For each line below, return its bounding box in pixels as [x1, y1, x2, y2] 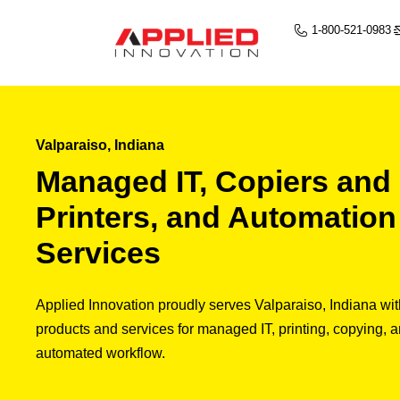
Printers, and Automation [36, 200, 396, 235]
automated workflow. [36, 346, 165, 362]
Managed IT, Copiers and [36, 164, 391, 199]
